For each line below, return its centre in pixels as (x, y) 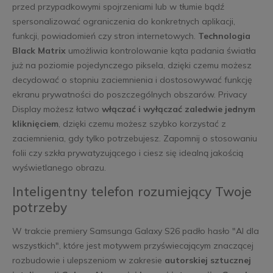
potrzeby (39, 207)
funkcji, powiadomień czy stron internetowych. (105, 36)
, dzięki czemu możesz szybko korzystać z (142, 123)
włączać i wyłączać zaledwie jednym (178, 109)
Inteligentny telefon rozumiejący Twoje (132, 191)
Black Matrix (39, 50)
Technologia (224, 36)
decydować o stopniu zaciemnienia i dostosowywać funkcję (132, 80)
